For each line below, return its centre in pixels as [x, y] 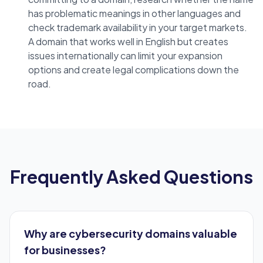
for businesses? [65, 250]
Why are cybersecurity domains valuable [131, 234]
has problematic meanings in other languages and [134, 14]
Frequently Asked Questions [131, 177]
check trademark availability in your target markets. [138, 28]
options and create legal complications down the [134, 70]
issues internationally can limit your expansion [125, 56]
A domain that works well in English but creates [128, 42]
